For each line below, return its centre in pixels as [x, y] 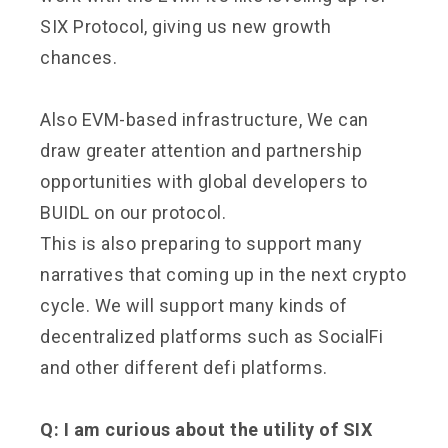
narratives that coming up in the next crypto [223, 274]
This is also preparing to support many [201, 243]
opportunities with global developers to [204, 181]
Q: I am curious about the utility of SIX [206, 429]
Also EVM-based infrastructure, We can [204, 119]
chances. [78, 57]
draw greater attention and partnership [201, 150]
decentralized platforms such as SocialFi [211, 336]
